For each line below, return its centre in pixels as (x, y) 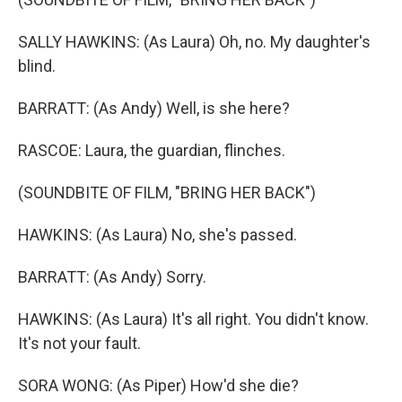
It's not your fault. (79, 344)
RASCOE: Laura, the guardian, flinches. (152, 151)
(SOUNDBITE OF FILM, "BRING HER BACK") (167, 193)
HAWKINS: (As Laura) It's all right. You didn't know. (193, 319)
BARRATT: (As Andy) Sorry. (112, 277)
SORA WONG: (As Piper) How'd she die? (158, 386)
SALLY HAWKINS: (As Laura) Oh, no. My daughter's (194, 42)
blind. (37, 66)
